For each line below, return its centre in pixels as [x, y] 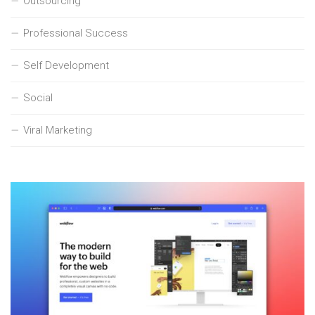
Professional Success [76, 33]
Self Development [66, 65]
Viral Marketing [58, 130]
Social [38, 97]
